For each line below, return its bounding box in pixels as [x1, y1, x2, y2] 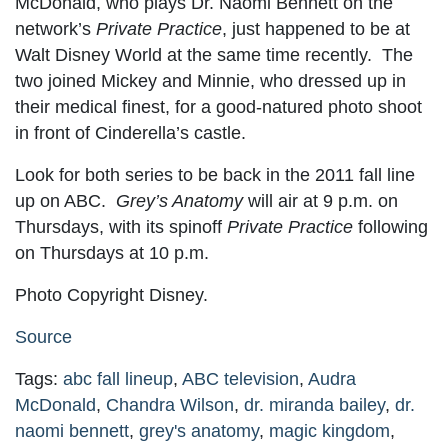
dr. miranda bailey [244, 395, 385, 416]
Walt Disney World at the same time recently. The [15, 45, 413, 66]
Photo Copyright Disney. [15, 285, 208, 306]
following [353, 217, 428, 238]
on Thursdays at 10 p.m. [15, 243, 209, 264]
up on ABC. [15, 191, 111, 212]
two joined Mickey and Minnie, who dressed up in [15, 71, 406, 92]
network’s [15, 19, 96, 40]
